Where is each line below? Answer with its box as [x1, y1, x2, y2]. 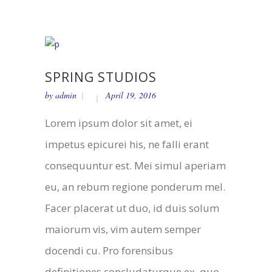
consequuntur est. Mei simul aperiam [45, 158, 226, 172]
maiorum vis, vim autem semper [45, 222, 201, 236]
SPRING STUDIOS [45, 68, 157, 86]
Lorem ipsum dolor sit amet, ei [45, 115, 192, 130]
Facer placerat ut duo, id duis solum [45, 200, 219, 215]
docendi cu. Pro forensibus [45, 243, 173, 257]
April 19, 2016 [106, 89, 156, 101]
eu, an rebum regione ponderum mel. [45, 179, 225, 194]
